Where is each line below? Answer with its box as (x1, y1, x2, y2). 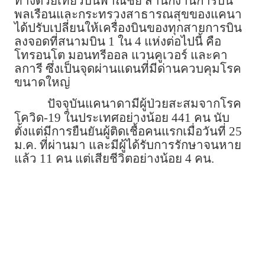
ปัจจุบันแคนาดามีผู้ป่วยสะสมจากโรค (47, 97, 241, 111)
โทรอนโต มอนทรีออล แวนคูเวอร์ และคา (14, 49, 228, 62)
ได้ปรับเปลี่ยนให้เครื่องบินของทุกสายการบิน (14, 21, 242, 35)
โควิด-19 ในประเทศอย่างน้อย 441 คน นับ (14, 111, 230, 125)
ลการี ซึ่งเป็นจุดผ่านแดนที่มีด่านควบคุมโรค (14, 62, 241, 76)
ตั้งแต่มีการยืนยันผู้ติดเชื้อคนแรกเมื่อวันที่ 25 (14, 125, 242, 138)
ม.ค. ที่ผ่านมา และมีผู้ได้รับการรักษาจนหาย (14, 138, 241, 152)
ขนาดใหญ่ (14, 76, 70, 89)
